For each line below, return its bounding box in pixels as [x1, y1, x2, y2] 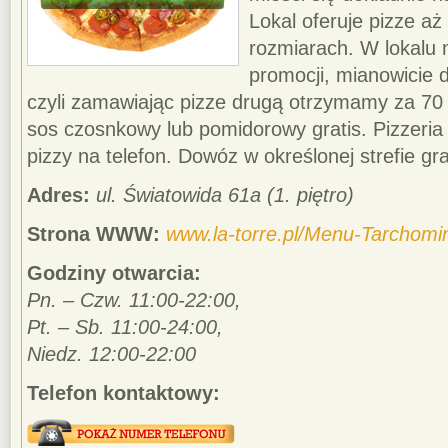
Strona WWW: [27, 223, 160, 245]
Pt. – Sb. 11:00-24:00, [27, 316, 223, 338]
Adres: [27, 184, 90, 206]
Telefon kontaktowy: [27, 382, 220, 404]
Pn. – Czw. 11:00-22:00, [27, 289, 241, 311]
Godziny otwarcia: [27, 262, 201, 284]
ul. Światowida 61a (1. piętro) [96, 184, 354, 206]
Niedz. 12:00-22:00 [27, 343, 196, 365]
